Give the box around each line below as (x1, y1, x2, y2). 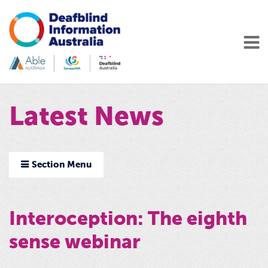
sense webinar (9, 233, 141, 253)
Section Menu (32, 160, 92, 169)
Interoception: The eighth (9, 210, 247, 230)
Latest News (9, 105, 164, 132)
